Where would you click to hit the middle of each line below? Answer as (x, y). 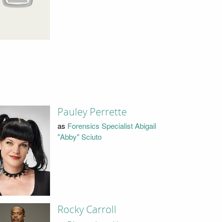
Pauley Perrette (92, 112)
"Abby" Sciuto (79, 137)
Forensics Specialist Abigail (111, 126)
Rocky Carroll (87, 210)
